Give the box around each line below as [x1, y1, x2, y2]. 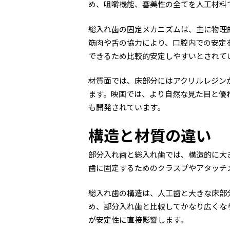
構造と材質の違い [88, 123, 212, 146]
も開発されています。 [88, 102, 165, 113]
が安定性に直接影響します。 [88, 214, 188, 225]
